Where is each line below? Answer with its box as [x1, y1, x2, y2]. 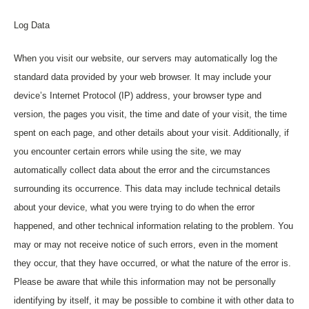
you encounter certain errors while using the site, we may [14, 146, 241, 157]
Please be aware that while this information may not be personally [14, 277, 276, 287]
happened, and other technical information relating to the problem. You [14, 221, 293, 231]
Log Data [14, 20, 50, 30]
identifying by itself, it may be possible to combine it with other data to [14, 295, 294, 306]
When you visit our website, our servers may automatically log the [14, 53, 277, 63]
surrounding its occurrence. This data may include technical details [14, 183, 281, 194]
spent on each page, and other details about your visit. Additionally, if [14, 128, 289, 138]
